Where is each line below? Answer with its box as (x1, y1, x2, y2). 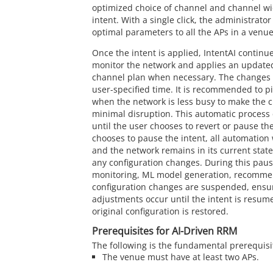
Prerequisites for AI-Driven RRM (92, 224, 237, 238)
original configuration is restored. (92, 205, 229, 218)
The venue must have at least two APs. (102, 250, 259, 263)
